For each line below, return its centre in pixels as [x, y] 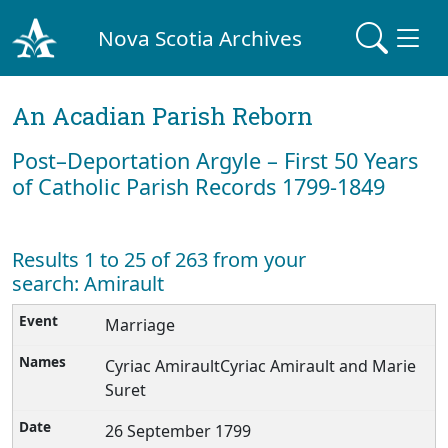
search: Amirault [88, 283]
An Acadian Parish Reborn [162, 116]
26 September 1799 [178, 431]
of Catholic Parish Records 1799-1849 [198, 186]
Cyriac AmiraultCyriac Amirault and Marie [261, 366]
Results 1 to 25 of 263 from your [159, 259]
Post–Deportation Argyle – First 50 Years [215, 160]
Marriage [140, 325]
